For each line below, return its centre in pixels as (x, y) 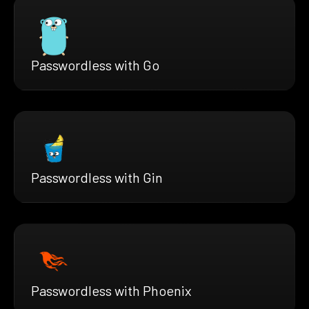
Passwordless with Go (95, 65)
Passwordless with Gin (97, 178)
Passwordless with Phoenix (111, 290)
